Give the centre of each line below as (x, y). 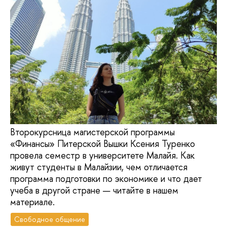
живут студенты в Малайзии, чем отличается (99, 167)
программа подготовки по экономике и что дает (106, 179)
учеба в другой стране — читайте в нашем (94, 191)
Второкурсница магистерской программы (92, 132)
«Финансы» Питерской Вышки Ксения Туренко (103, 144)
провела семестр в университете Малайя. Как (102, 156)
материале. (32, 202)
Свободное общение (50, 219)
